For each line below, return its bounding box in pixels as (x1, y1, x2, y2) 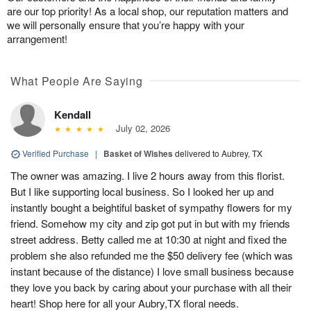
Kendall (54, 106, 91, 122)
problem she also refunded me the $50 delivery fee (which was (10, 247, 293, 262)
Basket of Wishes (103, 146, 173, 160)
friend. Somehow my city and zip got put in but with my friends (10, 215, 290, 230)
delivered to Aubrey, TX (175, 146, 262, 159)
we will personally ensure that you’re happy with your (7, 17, 244, 32)
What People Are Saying (10, 72, 143, 89)
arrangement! (7, 31, 67, 46)
